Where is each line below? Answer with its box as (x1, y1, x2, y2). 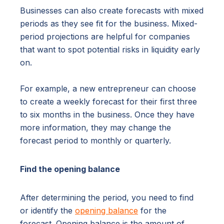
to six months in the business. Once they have (20, 109, 194, 120)
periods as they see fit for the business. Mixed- (20, 18, 197, 29)
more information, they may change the (20, 122, 171, 133)
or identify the (20, 205, 75, 216)
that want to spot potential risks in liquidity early (20, 44, 200, 55)
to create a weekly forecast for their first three (20, 96, 197, 107)
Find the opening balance (20, 164, 120, 174)
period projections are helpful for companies (20, 31, 190, 42)
